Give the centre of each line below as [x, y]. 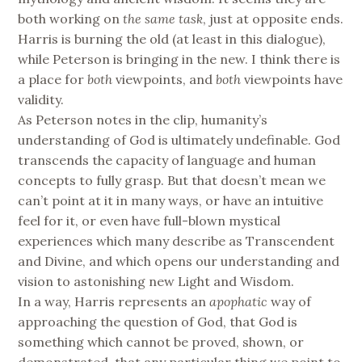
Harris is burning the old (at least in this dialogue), [172, 38]
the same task [163, 18]
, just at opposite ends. [274, 18]
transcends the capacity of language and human [167, 160]
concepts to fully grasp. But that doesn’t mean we [172, 180]
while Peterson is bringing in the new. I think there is [179, 59]
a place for [53, 79]
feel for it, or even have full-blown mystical [149, 220]
